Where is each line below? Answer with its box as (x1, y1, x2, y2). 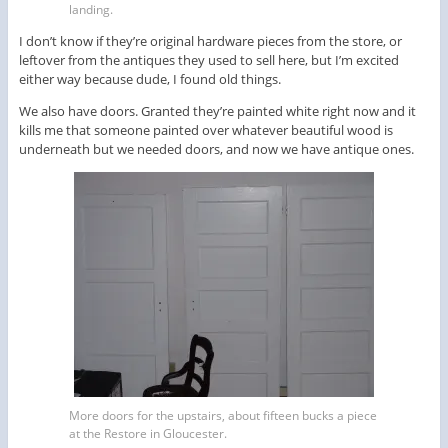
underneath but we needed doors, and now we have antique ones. (18, 139, 414, 158)
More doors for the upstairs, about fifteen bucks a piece (69, 406, 377, 424)
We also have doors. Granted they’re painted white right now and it (18, 101, 416, 120)
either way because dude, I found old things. (18, 69, 281, 88)
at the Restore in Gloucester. (69, 424, 227, 442)
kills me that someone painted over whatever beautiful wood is (18, 120, 393, 139)
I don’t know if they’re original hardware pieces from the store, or (18, 31, 402, 50)
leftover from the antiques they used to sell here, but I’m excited (18, 50, 399, 69)
